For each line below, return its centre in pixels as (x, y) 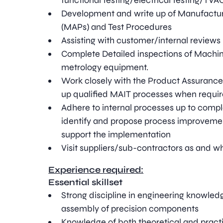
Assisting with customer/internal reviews (141, 40)
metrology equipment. (105, 67)
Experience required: (96, 170)
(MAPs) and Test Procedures (117, 27)
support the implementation (116, 134)
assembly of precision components (130, 209)
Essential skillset (86, 182)
